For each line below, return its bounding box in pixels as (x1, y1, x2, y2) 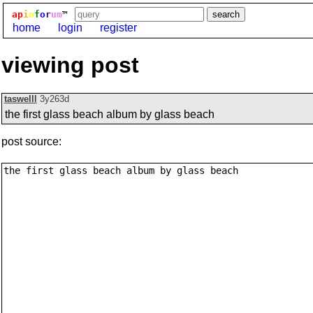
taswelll (3, 94, 37, 105)
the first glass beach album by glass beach (5, 108, 214, 121)
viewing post (1, 52, 139, 78)
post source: (1, 136, 61, 148)
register (100, 22, 137, 34)
